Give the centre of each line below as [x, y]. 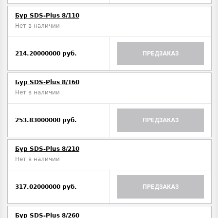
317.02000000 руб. [46, 187]
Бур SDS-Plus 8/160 [47, 82]
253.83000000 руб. [46, 120]
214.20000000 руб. [46, 54]
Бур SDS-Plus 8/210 [47, 149]
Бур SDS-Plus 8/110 [47, 16]
